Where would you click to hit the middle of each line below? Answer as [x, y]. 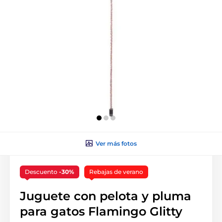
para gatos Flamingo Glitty [101, 211]
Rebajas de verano [116, 171]
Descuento [42, 171]
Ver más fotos [116, 143]
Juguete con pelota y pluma [106, 196]
